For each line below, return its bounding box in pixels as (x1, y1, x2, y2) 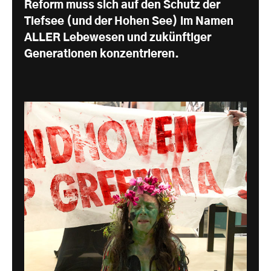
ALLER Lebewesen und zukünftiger (24, 32, 211, 44)
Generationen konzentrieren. (24, 48, 179, 60)
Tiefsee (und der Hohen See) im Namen (24, 16, 233, 27)
